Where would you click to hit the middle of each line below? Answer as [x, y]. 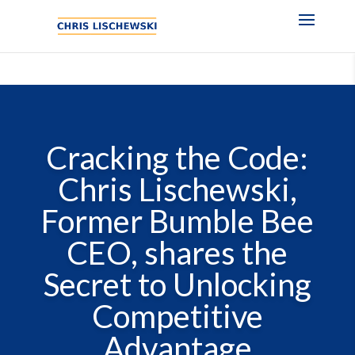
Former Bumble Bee [177, 221]
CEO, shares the [177, 253]
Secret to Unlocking [177, 285]
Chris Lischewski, [177, 190]
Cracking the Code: [177, 158]
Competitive [177, 317]
